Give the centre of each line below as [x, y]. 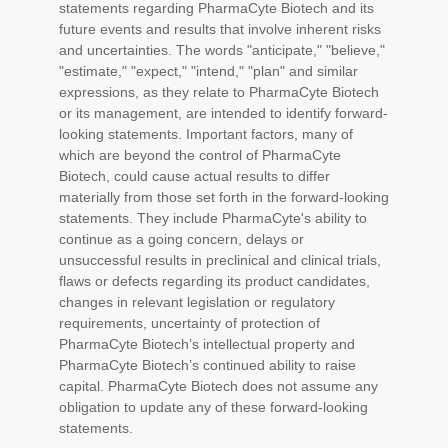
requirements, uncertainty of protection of [189, 323]
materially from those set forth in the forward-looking [224, 197]
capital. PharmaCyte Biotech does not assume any [218, 386]
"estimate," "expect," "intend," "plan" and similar [208, 71]
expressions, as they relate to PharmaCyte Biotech [219, 92]
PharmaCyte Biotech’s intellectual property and [207, 344]
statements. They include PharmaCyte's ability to [213, 218]
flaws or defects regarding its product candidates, [214, 281]
